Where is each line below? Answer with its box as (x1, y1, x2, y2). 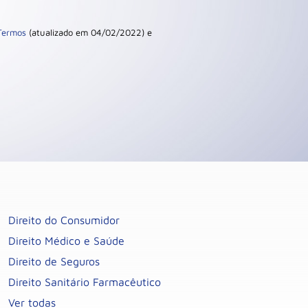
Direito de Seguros (8, 255, 100, 267)
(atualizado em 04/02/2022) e (26, 27, 152, 38)
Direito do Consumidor (8, 214, 120, 226)
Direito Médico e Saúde (8, 234, 124, 247)
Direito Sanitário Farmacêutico (8, 276, 161, 288)
